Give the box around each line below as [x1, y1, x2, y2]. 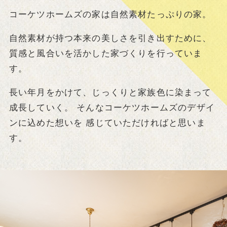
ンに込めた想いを [9, 118, 83, 128]
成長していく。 [9, 103, 74, 113]
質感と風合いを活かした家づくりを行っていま [9, 49, 203, 59]
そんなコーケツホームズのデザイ [73, 103, 215, 113]
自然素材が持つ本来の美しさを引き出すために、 [9, 33, 212, 44]
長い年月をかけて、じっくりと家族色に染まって [9, 88, 212, 98]
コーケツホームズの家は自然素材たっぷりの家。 [9, 10, 212, 20]
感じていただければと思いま [83, 118, 206, 128]
